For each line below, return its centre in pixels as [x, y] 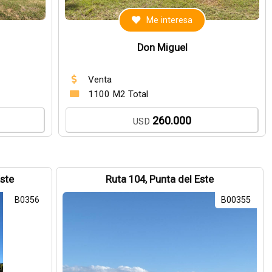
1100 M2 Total [118, 94]
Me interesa [170, 20]
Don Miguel [162, 48]
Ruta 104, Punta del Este [160, 179]
